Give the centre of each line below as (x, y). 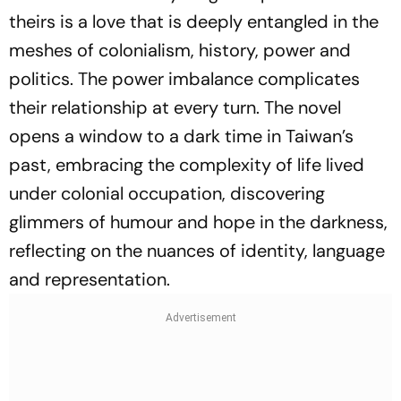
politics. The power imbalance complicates (184, 79)
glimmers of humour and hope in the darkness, (198, 222)
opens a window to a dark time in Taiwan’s (181, 137)
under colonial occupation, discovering (167, 194)
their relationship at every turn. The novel (175, 108)
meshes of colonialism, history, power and (180, 51)
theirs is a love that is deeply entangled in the (194, 22)
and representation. (90, 280)
